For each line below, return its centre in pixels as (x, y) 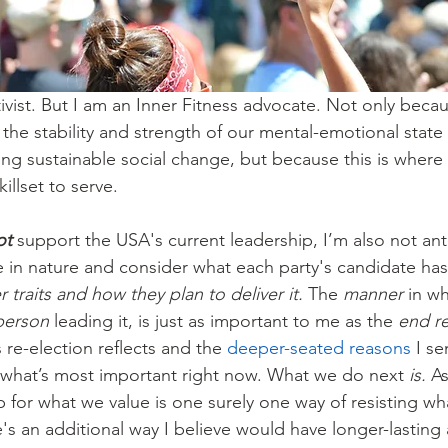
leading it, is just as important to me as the (226, 320)
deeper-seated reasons (319, 347)
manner (375, 293)
